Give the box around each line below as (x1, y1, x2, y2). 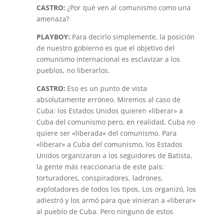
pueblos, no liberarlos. (36, 66, 110, 75)
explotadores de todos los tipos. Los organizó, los (36, 184, 196, 194)
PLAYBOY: (36, 32, 72, 41)
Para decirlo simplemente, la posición (72, 32, 195, 41)
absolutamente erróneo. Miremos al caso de (36, 95, 181, 104)
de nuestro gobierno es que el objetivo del (36, 43, 175, 53)
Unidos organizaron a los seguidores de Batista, (36, 151, 192, 160)
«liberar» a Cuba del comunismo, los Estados (36, 140, 182, 149)
